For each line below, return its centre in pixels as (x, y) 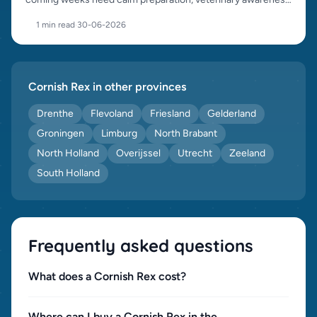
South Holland (68, 173)
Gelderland (232, 114)
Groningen (60, 133)
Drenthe (55, 114)
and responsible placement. (86, 15)
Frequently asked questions (141, 246)
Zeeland (247, 153)
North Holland (68, 153)
